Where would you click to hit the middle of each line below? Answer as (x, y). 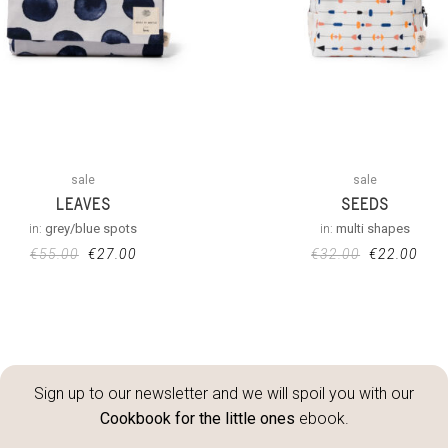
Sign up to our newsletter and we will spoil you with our (224, 393)
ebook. (321, 418)
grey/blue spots (91, 228)
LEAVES (83, 203)
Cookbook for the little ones (197, 418)
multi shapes (372, 228)
